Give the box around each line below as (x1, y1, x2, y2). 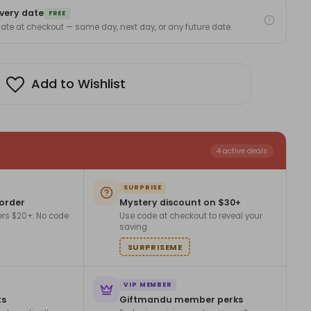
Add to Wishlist (31, 75, 126, 92)
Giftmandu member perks (119, 294, 243, 306)
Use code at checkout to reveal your (119, 210, 262, 222)
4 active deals (217, 145, 267, 156)
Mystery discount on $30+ (119, 196, 241, 209)
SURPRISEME (127, 241, 183, 253)
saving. (119, 221, 149, 233)
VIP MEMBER (124, 280, 172, 289)
